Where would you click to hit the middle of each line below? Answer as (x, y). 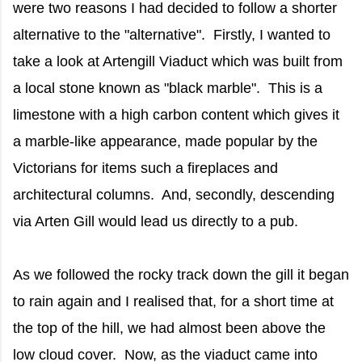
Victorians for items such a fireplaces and (145, 168)
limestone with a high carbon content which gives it (176, 115)
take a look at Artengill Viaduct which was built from (178, 62)
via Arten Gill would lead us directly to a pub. (156, 222)
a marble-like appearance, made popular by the (165, 142)
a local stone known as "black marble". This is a (168, 88)
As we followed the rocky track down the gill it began (181, 275)
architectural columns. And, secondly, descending (174, 195)
